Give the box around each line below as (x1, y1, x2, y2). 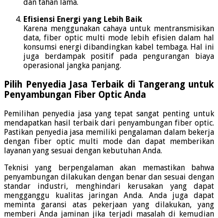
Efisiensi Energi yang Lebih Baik (23, 15, 142, 24)
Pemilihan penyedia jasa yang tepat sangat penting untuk (4, 109, 214, 118)
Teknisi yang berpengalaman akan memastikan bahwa (4, 163, 214, 172)
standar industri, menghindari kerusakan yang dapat (4, 181, 214, 191)
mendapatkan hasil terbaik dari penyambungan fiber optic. (4, 118, 214, 127)
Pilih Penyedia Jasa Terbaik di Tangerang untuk (4, 79, 214, 90)
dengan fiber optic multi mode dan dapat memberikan (4, 136, 214, 146)
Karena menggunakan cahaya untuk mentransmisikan (23, 24, 214, 34)
